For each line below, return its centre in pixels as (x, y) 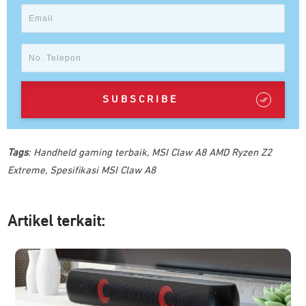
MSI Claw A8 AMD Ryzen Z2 (212, 152)
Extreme (26, 170)
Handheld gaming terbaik (90, 152)
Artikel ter (42, 221)
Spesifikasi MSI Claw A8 (103, 170)
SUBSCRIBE (140, 99)
